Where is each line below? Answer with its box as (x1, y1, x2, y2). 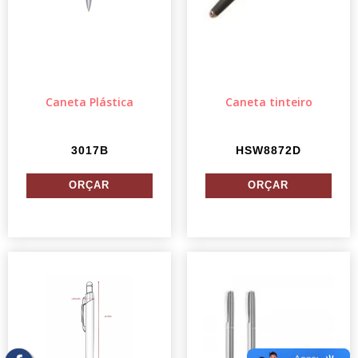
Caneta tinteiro (225, 93, 312, 109)
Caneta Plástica (46, 93, 133, 109)
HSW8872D (236, 143, 301, 157)
